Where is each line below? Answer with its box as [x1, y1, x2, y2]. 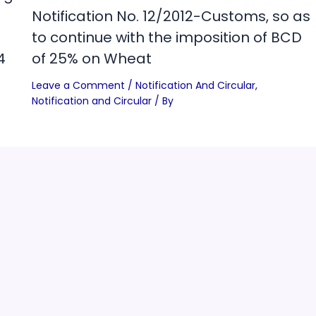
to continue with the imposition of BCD [31, 27, 302, 47]
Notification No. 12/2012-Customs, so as [31, 6, 310, 26]
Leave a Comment [31, 78, 125, 92]
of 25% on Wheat [31, 48, 152, 68]
